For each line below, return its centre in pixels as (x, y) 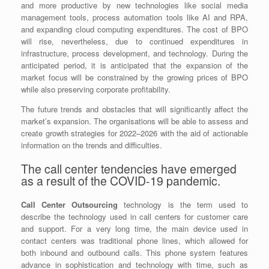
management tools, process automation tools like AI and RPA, (134, 17)
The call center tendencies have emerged (129, 169)
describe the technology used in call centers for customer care (134, 216)
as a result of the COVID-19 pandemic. (121, 181)
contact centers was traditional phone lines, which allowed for (134, 240)
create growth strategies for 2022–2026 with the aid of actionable (134, 133)
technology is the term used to (183, 204)
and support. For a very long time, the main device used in (134, 228)
